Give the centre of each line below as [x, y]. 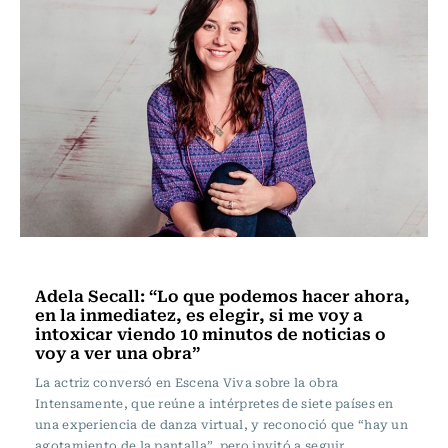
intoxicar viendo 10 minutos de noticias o [210, 333]
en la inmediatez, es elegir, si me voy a [199, 314]
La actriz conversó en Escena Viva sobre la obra [187, 382]
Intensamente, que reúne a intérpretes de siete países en [214, 403]
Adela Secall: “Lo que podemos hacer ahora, [222, 295]
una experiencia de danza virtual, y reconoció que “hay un [222, 424]
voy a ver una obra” [117, 352]
